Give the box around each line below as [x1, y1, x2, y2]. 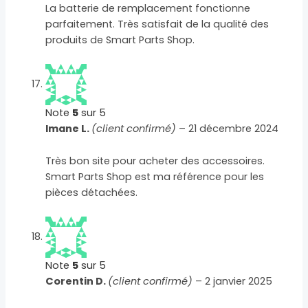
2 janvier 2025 [205, 274, 273, 289]
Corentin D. [45, 274, 109, 289]
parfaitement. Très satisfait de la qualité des [45, 17, 269, 32]
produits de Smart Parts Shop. [45, 33, 195, 47]
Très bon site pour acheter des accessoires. [45, 153, 265, 168]
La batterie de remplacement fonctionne [45, 1, 251, 16]
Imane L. [45, 122, 92, 136]
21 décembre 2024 [188, 122, 279, 136]
